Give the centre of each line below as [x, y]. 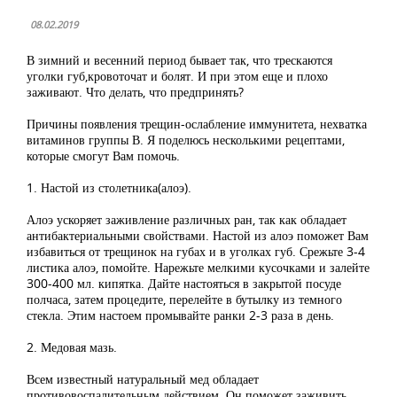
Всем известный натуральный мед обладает [143, 379]
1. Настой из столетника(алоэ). [109, 187]
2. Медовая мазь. [72, 347]
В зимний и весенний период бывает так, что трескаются [179, 60]
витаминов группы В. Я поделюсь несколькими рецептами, [186, 140]
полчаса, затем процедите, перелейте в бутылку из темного [184, 299]
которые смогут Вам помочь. [103, 156]
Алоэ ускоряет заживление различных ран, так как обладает [187, 219]
